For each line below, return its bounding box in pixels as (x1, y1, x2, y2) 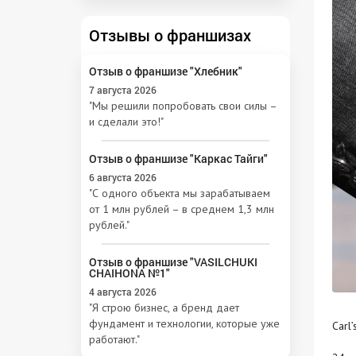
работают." (89, 331, 140, 346)
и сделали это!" (89, 114, 164, 129)
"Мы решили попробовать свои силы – (89, 98, 277, 113)
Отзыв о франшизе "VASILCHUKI (89, 253, 257, 269)
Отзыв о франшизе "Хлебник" (89, 63, 242, 79)
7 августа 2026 (89, 83, 157, 96)
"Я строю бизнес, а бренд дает (89, 300, 239, 315)
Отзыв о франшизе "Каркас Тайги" (89, 150, 268, 166)
